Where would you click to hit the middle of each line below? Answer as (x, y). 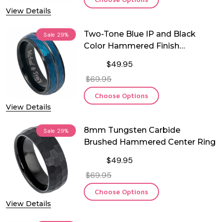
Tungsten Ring (113, 57)
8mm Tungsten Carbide (132, 130)
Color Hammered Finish (132, 46)
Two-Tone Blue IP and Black (140, 34)
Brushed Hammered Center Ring (150, 142)
